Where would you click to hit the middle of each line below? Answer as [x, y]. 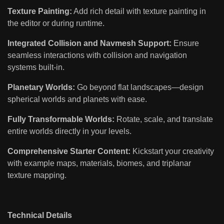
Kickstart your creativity [172, 151]
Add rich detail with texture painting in [139, 11]
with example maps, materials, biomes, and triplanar [99, 163]
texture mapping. [37, 175]
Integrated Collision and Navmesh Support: [89, 43]
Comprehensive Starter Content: [69, 151]
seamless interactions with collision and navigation [97, 55]
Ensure [185, 43]
